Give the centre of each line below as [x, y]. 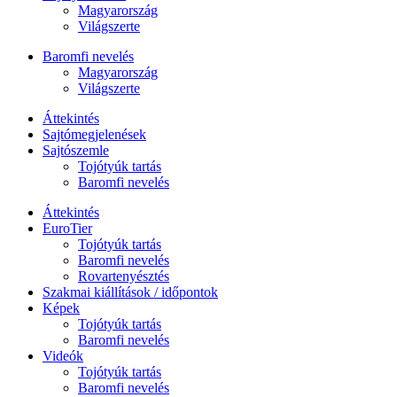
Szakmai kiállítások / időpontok [130, 292]
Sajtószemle [76, 151]
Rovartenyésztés [124, 276]
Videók [63, 356]
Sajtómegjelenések [94, 135]
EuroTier [67, 229]
